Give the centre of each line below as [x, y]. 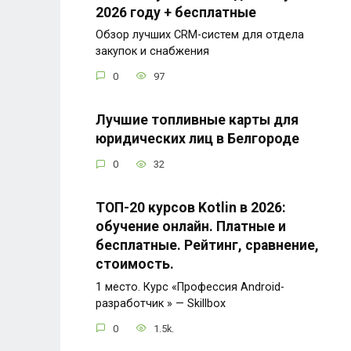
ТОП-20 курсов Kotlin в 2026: [191, 208]
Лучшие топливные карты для [197, 119]
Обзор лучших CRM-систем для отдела [200, 35]
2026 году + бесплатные [176, 12]
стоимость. [135, 264]
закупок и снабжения [152, 52]
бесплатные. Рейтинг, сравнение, [207, 246]
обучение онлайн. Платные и [191, 227]
